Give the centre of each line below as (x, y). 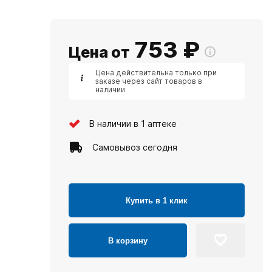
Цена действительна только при (156, 73)
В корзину (128, 240)
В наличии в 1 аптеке (133, 123)
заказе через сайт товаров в (149, 81)
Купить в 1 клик (157, 200)
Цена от (99, 52)
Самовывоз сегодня (135, 147)
